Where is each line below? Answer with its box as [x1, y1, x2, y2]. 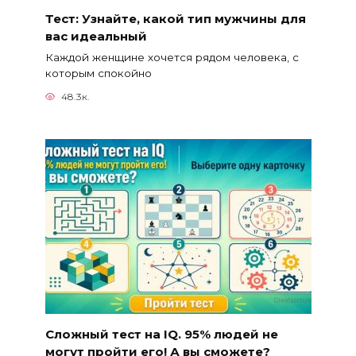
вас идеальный [44, 28, 147, 44]
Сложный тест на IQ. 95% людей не [44, 326, 278, 342]
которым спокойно [44, 67, 152, 80]
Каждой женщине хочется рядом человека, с [44, 51, 299, 64]
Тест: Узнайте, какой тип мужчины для [44, 10, 306, 26]
